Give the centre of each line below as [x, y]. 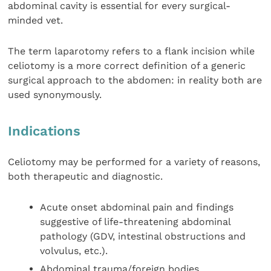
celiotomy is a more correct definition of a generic [127, 65]
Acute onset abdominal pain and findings [137, 207]
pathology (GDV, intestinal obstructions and [143, 236]
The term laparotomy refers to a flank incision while [132, 51]
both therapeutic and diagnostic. [86, 177]
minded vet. [36, 21]
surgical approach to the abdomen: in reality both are [135, 80]
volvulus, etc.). [74, 250]
